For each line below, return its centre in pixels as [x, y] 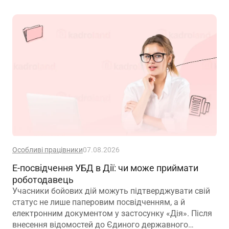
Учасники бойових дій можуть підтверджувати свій [111, 191]
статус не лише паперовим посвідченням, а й [99, 202]
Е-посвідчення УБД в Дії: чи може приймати [105, 168]
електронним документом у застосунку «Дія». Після [112, 213]
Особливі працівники [48, 150]
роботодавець [43, 179]
